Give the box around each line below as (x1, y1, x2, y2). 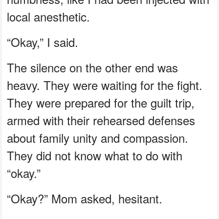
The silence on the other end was (7, 59, 178, 76)
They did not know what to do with (7, 147, 183, 164)
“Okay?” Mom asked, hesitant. (7, 190, 163, 207)
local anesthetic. (7, 8, 90, 25)
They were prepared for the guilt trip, (7, 94, 195, 111)
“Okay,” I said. (7, 33, 79, 51)
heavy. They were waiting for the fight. (7, 76, 203, 94)
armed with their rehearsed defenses (7, 111, 196, 129)
